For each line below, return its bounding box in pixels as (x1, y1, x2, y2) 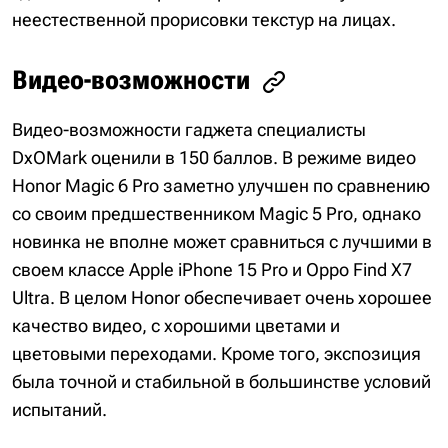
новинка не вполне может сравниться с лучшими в (12, 230, 432, 252)
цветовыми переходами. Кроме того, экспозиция (12, 342, 421, 364)
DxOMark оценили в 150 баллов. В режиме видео (12, 146, 416, 168)
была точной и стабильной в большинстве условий (12, 370, 431, 392)
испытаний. (12, 398, 107, 420)
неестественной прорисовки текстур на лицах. (12, 8, 396, 30)
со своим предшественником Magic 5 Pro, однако (12, 202, 421, 224)
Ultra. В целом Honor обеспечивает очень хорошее (12, 286, 432, 308)
